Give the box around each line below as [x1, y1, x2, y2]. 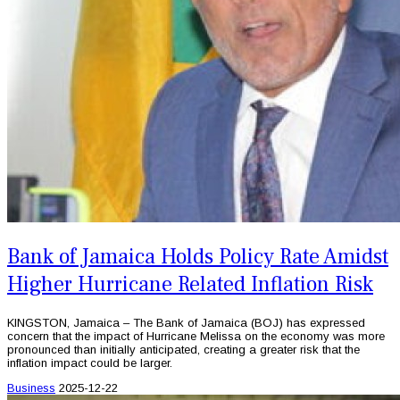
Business [7, 380, 55, 395]
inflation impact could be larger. [7, 355, 172, 370]
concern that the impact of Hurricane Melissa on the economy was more [7, 329, 385, 343]
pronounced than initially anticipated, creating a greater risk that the [7, 342, 360, 356]
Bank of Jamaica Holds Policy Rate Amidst [7, 242, 388, 271]
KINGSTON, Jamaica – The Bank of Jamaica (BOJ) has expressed [7, 315, 365, 329]
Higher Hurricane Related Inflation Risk [7, 270, 373, 298]
